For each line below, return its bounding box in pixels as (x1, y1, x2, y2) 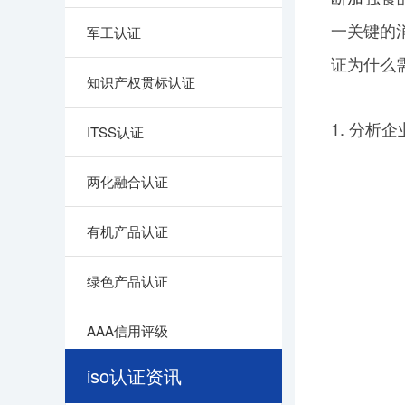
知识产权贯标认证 (87, 72, 195, 91)
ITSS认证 (87, 122, 144, 141)
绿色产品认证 (87, 271, 168, 290)
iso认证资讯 (87, 363, 182, 389)
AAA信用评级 (87, 321, 168, 340)
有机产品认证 (87, 221, 168, 240)
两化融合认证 (87, 172, 168, 191)
